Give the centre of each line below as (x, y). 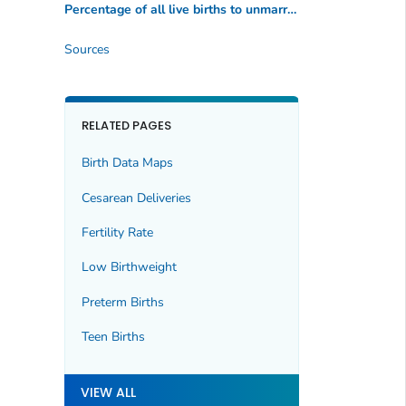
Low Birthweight (129, 267)
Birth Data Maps (127, 163)
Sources (87, 49)
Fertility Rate (117, 232)
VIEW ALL (108, 392)
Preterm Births (122, 302)
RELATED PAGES (126, 125)
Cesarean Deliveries (136, 198)
